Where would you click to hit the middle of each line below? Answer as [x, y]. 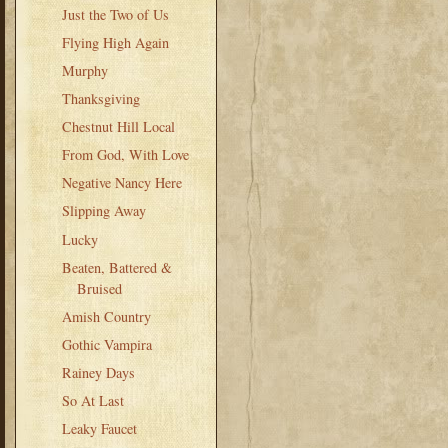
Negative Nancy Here [121, 183]
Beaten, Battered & [116, 267]
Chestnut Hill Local [118, 126]
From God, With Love [125, 155]
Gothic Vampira [106, 344]
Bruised [99, 288]
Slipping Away [103, 211]
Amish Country [106, 316]
